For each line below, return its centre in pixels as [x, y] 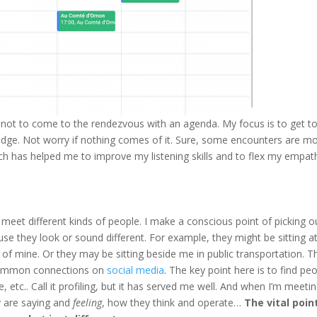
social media [136, 270]
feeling [88, 302]
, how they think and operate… [173, 302]
